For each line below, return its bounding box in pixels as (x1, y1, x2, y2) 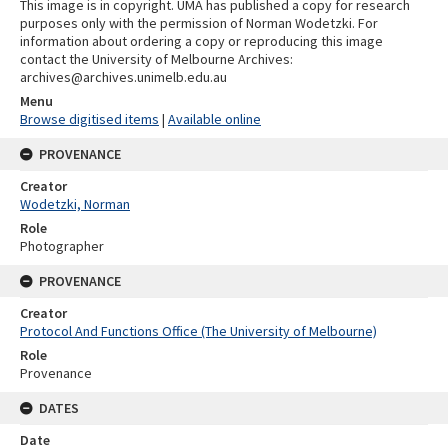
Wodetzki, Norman (20, 194, 130, 213)
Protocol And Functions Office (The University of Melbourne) (20, 321, 377, 340)
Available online (168, 109, 261, 128)
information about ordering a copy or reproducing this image (20, 31, 383, 50)
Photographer (20, 236, 104, 255)
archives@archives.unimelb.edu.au (20, 67, 227, 86)
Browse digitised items (20, 109, 159, 128)
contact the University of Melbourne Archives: (20, 49, 293, 68)
